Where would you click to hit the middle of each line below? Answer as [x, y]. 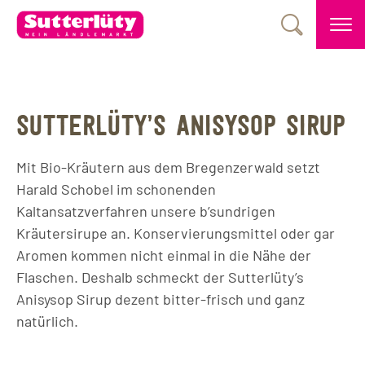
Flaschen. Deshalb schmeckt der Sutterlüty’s [160, 277]
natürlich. [47, 321]
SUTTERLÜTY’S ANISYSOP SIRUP [181, 128]
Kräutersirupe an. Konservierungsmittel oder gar [176, 233]
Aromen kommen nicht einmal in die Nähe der [164, 255]
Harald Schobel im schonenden [116, 189]
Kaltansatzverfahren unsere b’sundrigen [146, 211]
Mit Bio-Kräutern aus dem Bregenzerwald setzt [168, 167]
